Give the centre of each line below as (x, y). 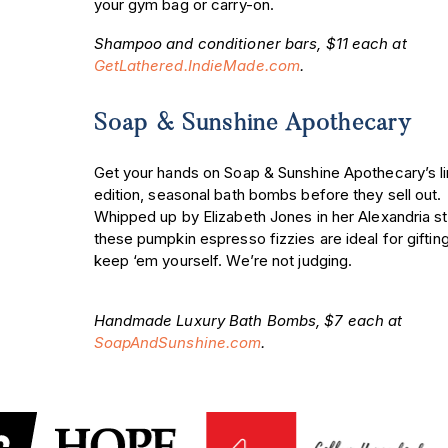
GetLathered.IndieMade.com (197, 65)
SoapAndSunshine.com (177, 343)
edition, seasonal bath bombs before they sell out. (267, 194)
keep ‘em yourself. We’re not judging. (223, 260)
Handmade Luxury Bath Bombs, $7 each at (248, 321)
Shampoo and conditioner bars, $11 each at (250, 43)
